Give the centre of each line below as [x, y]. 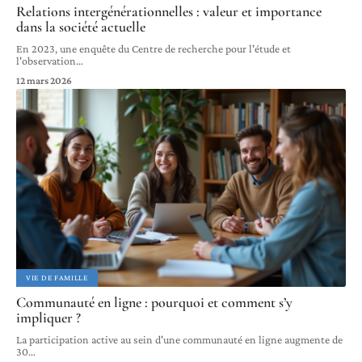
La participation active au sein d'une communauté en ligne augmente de [179, 339]
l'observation [46, 60]
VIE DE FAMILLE [57, 277]
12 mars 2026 [44, 80]
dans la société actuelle [81, 26]
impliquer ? [48, 317]
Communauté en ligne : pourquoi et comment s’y [154, 302]
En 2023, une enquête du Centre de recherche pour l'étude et [154, 48]
